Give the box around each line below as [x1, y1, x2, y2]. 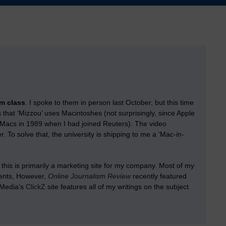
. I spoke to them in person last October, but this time [25, 98, 194, 106]
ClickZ [25, 183, 45, 191]
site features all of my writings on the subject [45, 183, 189, 191]
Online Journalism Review [47, 172, 131, 180]
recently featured [130, 172, 187, 180]
